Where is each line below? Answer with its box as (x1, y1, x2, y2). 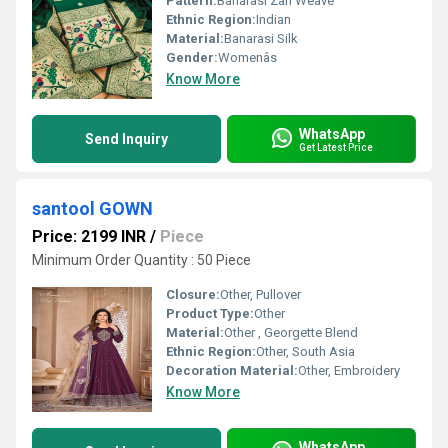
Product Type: (166, 306, 254, 321)
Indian (256, 12, 291, 27)
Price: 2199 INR (32, 227, 146, 246)
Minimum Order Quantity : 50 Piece (32, 252, 251, 268)
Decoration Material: (166, 363, 298, 378)
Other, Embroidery (298, 363, 400, 378)
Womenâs (218, 50, 277, 65)
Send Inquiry (85, 131, 168, 147)
